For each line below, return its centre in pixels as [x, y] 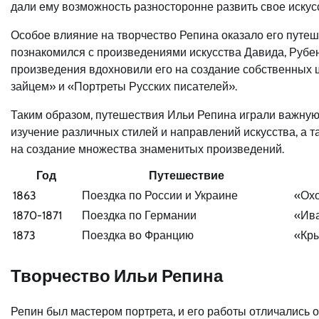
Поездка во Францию [138, 236]
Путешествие [187, 176]
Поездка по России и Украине [160, 196]
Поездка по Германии [139, 216]
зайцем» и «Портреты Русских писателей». [124, 87]
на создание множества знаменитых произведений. [147, 150]
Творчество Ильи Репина [117, 276]
